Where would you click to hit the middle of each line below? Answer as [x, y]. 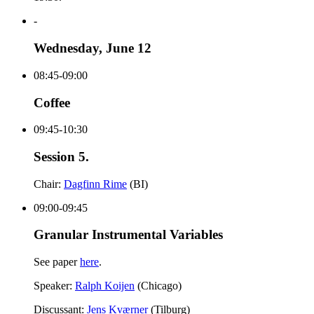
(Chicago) [158, 286]
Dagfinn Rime [95, 184]
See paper [57, 262]
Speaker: [54, 286]
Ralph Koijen [105, 286]
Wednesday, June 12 [93, 48]
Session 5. [61, 156]
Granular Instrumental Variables [128, 235]
